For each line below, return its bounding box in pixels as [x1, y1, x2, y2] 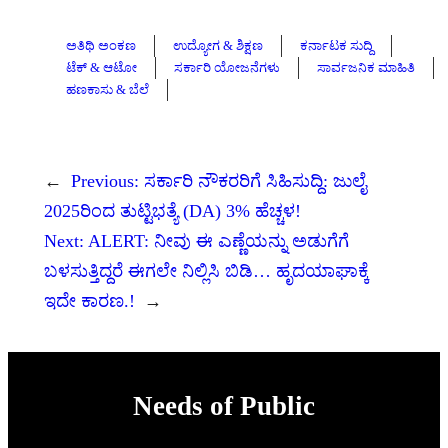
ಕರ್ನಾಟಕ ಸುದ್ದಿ [300, 37, 373, 53]
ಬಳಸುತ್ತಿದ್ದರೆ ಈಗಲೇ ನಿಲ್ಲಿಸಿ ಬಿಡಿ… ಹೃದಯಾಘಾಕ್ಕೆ [44, 260, 369, 281]
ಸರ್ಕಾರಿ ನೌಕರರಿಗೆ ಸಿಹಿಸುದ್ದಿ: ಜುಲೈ [144, 170, 366, 191]
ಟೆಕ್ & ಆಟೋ [66, 59, 137, 75]
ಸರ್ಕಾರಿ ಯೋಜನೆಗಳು [174, 59, 280, 75]
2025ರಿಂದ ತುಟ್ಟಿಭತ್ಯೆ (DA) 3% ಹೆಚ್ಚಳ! [44, 200, 301, 221]
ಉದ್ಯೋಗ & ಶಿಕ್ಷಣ [173, 37, 263, 53]
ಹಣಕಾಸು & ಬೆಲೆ [66, 81, 149, 97]
